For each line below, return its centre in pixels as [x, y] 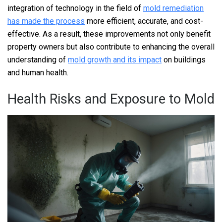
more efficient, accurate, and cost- [144, 21]
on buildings [184, 59]
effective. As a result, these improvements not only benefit [109, 34]
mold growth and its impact [115, 59]
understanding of [38, 59]
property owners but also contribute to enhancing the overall [111, 47]
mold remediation [173, 8]
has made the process [46, 21]
